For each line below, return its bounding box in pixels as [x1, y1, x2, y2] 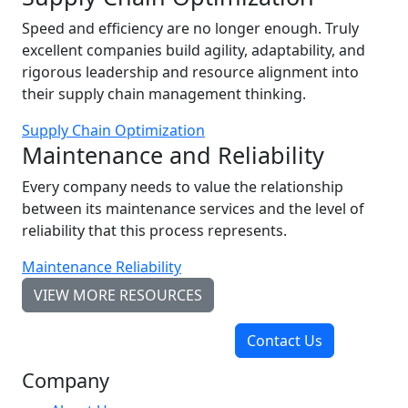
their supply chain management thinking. [22, 84, 306, 104]
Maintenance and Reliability [22, 139, 324, 170]
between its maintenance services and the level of [22, 199, 364, 219]
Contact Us [247, 331, 322, 351]
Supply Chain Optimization [22, 120, 205, 140]
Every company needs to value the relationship [22, 177, 343, 197]
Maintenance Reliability [22, 257, 181, 277]
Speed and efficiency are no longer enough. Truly [22, 18, 359, 38]
